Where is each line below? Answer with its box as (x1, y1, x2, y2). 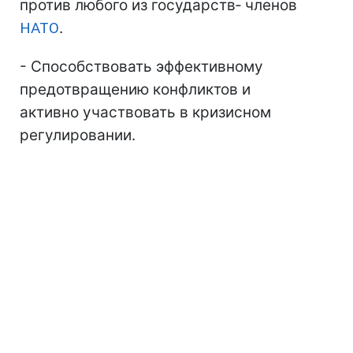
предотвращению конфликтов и (20, 80, 251, 98)
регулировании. (20, 126, 136, 144)
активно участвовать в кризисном (20, 103, 271, 121)
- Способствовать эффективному (20, 58, 263, 76)
